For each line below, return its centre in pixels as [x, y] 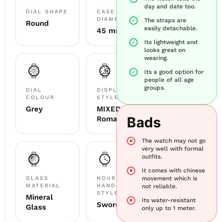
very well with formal [173, 148]
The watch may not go [174, 140]
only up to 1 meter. [169, 208]
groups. [155, 87]
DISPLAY [111, 90]
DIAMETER [114, 19]
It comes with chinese [174, 170]
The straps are [166, 20]
